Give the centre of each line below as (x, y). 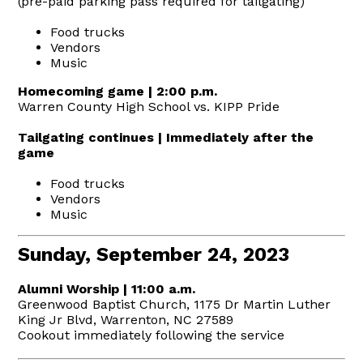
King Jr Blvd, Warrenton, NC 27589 (126, 319)
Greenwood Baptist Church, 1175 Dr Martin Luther (175, 304)
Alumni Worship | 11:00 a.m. (107, 288)
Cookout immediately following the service (152, 335)
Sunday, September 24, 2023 (154, 254)
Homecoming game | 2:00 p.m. (118, 91)
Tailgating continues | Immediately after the (166, 137)
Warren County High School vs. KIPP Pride (149, 106)
